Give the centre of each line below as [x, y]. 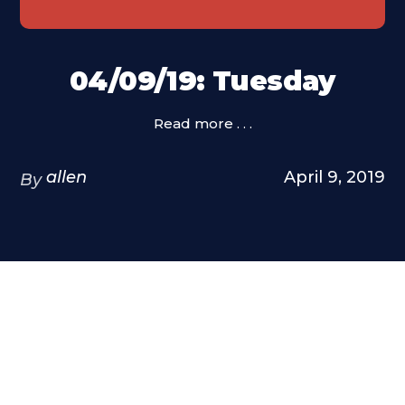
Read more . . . [202, 123]
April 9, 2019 [334, 177]
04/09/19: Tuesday [202, 81]
